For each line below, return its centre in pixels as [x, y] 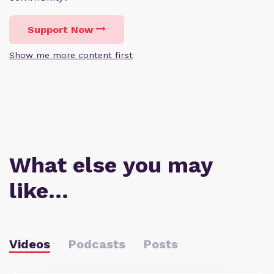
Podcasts [97, 244]
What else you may [111, 165]
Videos [30, 244]
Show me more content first [71, 55]
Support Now [60, 30]
